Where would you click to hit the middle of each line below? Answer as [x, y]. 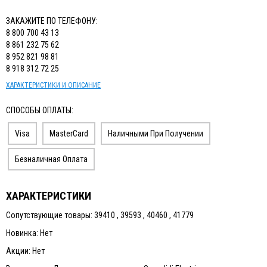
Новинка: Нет [29, 233]
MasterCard [69, 133]
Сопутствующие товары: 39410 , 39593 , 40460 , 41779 [100, 215]
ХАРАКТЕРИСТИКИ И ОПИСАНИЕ [53, 85]
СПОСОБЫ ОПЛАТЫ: [40, 110]
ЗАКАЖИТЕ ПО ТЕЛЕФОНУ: [52, 21]
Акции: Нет [25, 251]
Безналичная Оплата [51, 159]
